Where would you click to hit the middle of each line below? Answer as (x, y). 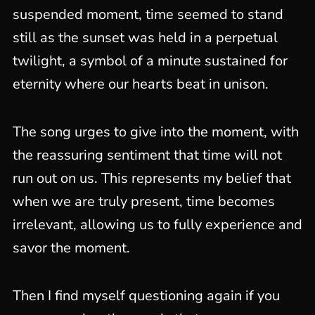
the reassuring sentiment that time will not (147, 155)
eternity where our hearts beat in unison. (140, 84)
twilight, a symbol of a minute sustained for (150, 61)
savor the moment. (71, 248)
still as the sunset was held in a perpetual (145, 38)
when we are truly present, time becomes (143, 201)
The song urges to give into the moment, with (155, 132)
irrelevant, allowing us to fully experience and (157, 225)
